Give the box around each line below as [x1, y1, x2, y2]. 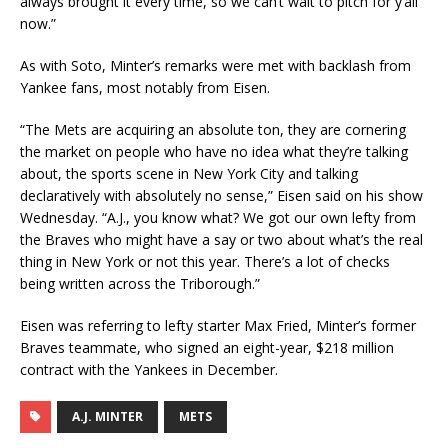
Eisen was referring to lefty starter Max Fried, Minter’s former [20, 316, 416, 335]
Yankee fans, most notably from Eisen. [20, 78, 270, 97]
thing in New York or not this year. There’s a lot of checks [20, 252, 390, 271]
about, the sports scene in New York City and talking [20, 164, 358, 183]
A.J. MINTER [72, 408, 143, 425]
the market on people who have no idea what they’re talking [20, 142, 408, 161]
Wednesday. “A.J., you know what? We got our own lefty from [20, 208, 416, 227]
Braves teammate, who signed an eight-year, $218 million [20, 338, 394, 357]
